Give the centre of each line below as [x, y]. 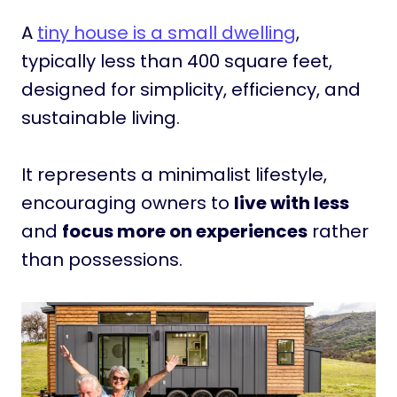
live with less [292, 203]
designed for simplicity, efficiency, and [191, 90]
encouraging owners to [128, 203]
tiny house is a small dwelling [167, 33]
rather [338, 231]
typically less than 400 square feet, [177, 61]
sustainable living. [101, 118]
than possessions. [102, 260]
